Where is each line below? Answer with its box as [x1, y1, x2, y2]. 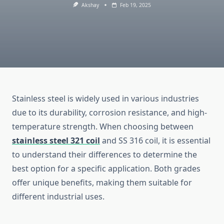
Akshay [81, 1, 99, 8]
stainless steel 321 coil [12, 135, 100, 146]
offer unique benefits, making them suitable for [12, 177, 192, 188]
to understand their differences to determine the [12, 149, 197, 160]
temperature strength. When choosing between [12, 121, 193, 132]
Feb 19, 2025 [119, 1, 151, 8]
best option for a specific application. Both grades [12, 163, 200, 174]
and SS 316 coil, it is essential [100, 135, 210, 146]
